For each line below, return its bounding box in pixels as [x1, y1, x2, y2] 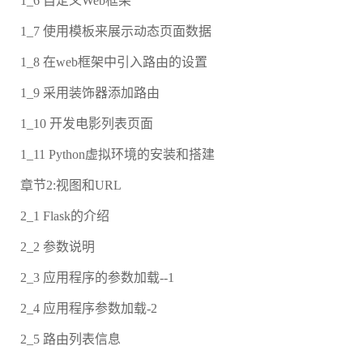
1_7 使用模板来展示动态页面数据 [20, 24, 211, 39]
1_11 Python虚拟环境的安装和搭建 [20, 147, 215, 162]
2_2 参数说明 [20, 240, 95, 254]
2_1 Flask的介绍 [20, 209, 109, 224]
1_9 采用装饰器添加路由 [20, 86, 160, 100]
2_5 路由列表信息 [20, 332, 121, 347]
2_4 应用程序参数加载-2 [20, 301, 157, 316]
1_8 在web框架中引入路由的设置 [20, 55, 207, 70]
